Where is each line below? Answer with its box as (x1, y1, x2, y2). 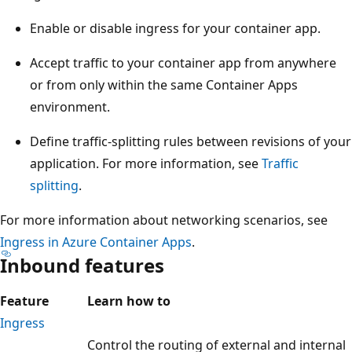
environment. (30, 97, 110, 115)
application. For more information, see (30, 154, 262, 172)
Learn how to (87, 291, 170, 310)
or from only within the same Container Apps (30, 75, 298, 93)
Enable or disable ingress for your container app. (30, 19, 321, 37)
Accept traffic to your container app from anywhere (30, 53, 336, 71)
